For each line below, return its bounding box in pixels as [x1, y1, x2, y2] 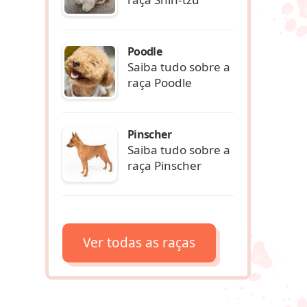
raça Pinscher [127, 157, 201, 173]
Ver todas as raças [83, 233, 195, 251]
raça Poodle [127, 74, 192, 90]
